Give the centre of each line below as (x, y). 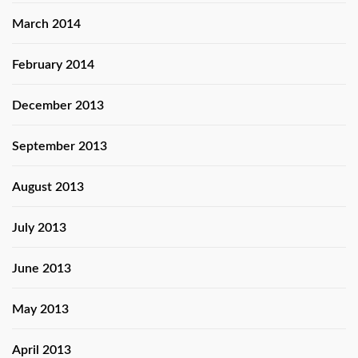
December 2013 (58, 106)
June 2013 (42, 269)
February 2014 (53, 65)
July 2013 (39, 228)
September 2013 (60, 147)
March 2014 (46, 24)
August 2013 (48, 187)
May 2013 (40, 310)
